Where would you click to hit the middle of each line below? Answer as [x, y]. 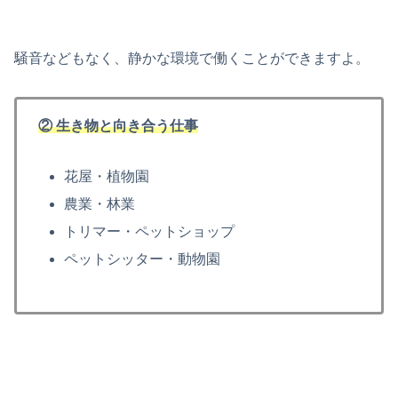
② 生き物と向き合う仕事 [118, 125]
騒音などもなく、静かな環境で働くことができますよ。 [192, 59]
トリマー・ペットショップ [150, 232]
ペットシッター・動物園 [143, 259]
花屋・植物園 [107, 176]
